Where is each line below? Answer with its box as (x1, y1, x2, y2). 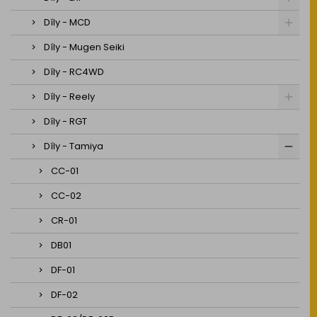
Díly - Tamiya (44, 139, 103, 153)
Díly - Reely (44, 90, 95, 103)
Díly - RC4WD (44, 65, 104, 79)
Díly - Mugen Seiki (44, 40, 125, 54)
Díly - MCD (44, 16, 91, 29)
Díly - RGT (44, 115, 87, 128)
